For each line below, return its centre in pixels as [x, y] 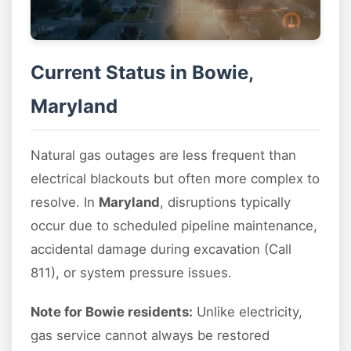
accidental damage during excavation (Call [161, 249]
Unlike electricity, [248, 311]
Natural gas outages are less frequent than [163, 155]
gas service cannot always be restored [150, 335]
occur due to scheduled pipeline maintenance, [174, 225]
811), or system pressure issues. [131, 272]
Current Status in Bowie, [142, 72]
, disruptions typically [225, 202]
